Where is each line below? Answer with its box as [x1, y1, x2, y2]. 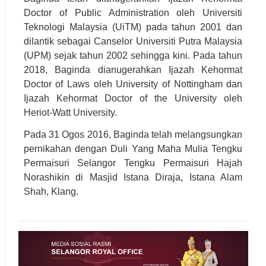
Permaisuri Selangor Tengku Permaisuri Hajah [23, 157, 243, 168]
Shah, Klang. [23, 186, 78, 197]
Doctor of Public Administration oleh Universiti [23, 7, 243, 18]
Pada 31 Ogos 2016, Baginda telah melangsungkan [23, 129, 243, 140]
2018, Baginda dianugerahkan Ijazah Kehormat [23, 64, 243, 75]
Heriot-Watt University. [23, 107, 117, 118]
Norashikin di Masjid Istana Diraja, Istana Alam [23, 172, 243, 182]
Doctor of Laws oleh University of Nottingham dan [23, 78, 243, 89]
